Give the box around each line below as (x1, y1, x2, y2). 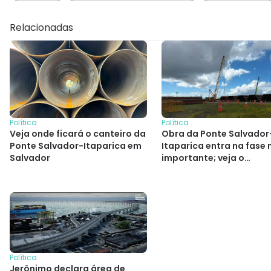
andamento (162, 163, 215, 176)
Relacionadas (10, 20, 73, 34)
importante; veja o (162, 151, 244, 164)
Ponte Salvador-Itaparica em (10, 139, 142, 152)
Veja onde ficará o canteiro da (10, 127, 146, 140)
